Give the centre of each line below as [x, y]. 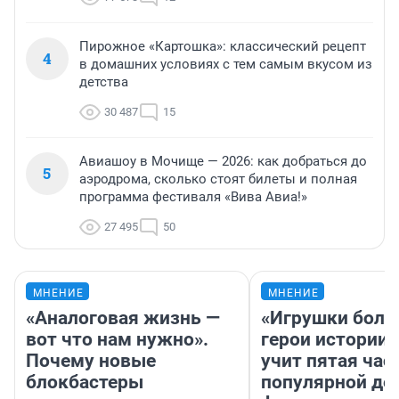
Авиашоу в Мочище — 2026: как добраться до [223, 161]
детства [104, 81]
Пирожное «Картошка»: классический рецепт [223, 46]
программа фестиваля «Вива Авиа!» [193, 196]
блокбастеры [85, 382]
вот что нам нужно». [117, 339]
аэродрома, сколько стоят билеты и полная [218, 179]
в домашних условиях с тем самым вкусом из [226, 64]
